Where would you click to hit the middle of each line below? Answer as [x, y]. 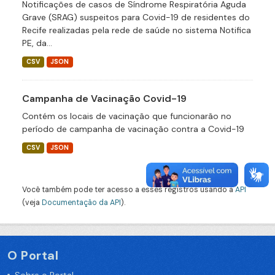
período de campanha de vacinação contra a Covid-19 [133, 129]
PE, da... [37, 43]
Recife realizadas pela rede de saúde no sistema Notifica [137, 30]
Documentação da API [81, 203]
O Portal [33, 255]
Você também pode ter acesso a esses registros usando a [129, 190]
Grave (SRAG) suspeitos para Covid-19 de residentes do [136, 17]
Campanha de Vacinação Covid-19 [104, 99]
